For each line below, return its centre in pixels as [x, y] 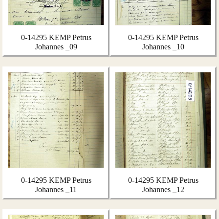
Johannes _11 [56, 189]
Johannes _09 [56, 47]
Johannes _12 [163, 189]
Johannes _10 [163, 47]
